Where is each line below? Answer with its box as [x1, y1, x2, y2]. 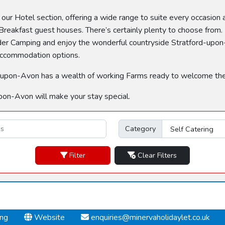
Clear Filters [138, 150, 177, 160]
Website [32, 212, 65, 223]
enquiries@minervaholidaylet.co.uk [89, 212, 210, 223]
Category [125, 124, 156, 134]
